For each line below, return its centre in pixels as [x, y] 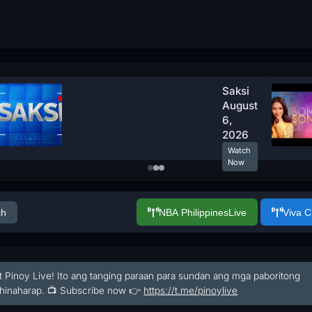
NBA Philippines [194, 212]
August [240, 106]
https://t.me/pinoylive [191, 290]
